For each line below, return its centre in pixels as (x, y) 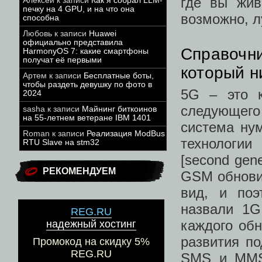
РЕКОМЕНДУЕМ (79, 171)
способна (41, 18)
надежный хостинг (91, 224)
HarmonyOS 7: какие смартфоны (86, 51)
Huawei (103, 34)
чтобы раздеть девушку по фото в (87, 85)
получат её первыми (62, 60)
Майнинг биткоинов (119, 109)
